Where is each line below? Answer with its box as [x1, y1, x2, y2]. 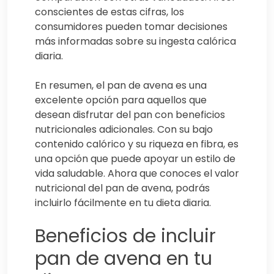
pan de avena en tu [35, 246, 212, 272]
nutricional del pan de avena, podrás [35, 181, 210, 196]
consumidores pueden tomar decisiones [35, 20, 228, 34]
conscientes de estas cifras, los [35, 5, 184, 20]
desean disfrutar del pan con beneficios [35, 108, 225, 122]
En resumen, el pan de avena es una [35, 78, 207, 93]
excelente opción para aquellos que [35, 93, 207, 108]
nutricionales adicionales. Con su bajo [35, 122, 213, 137]
